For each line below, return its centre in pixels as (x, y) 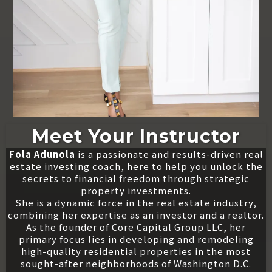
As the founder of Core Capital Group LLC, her (136, 226)
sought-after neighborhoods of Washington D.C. (136, 263)
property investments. (136, 190)
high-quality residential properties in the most (136, 251)
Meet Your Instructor (136, 136)
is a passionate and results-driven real (169, 154)
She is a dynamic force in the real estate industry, (136, 202)
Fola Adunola (42, 154)
